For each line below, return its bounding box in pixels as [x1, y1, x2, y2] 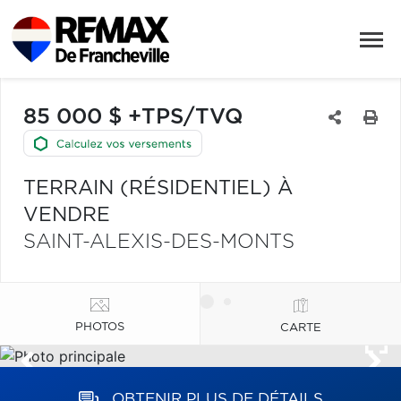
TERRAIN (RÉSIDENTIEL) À [23, 178, 293, 198]
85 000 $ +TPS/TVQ [23, 107, 243, 128]
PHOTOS [75, 320, 124, 333]
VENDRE [23, 205, 110, 225]
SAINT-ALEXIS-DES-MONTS [23, 232, 294, 252]
